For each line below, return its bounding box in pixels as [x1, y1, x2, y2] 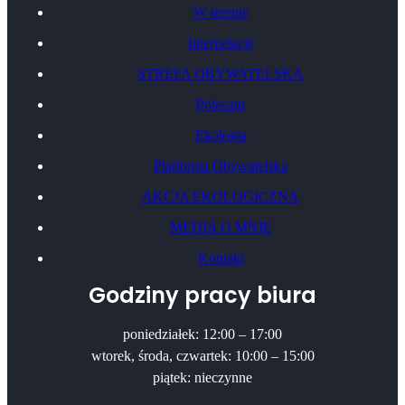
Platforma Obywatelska [154, 158, 287, 174]
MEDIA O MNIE [169, 220, 272, 236]
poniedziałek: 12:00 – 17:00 [123, 326, 282, 343]
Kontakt [197, 250, 244, 267]
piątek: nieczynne [153, 370, 252, 386]
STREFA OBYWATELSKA [137, 66, 304, 82]
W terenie [193, 5, 249, 21]
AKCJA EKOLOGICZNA [142, 189, 299, 205]
